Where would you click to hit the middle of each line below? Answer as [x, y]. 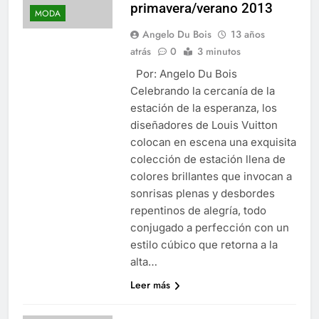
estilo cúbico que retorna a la [204, 244]
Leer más [150, 284]
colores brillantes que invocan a [211, 176]
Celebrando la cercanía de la [202, 90]
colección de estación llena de [208, 159]
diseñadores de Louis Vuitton [204, 125]
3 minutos [219, 51]
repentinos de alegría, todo [198, 210]
